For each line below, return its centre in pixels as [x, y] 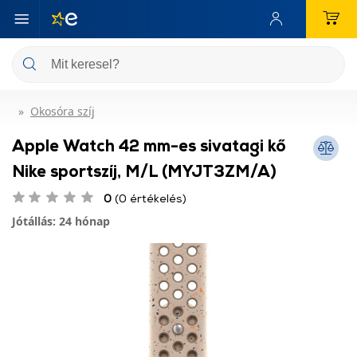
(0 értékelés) [149, 198]
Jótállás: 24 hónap [61, 221]
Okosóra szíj [63, 111]
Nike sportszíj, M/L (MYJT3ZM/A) [144, 171]
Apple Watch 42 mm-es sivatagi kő [149, 145]
